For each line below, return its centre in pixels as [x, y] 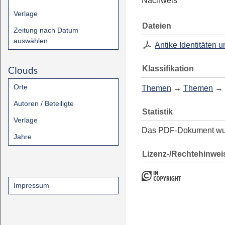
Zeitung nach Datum [46, 30]
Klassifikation [168, 68]
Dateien [157, 26]
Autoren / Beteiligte [44, 103]
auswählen [31, 41]
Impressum [31, 185]
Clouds [23, 70]
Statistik [157, 111]
